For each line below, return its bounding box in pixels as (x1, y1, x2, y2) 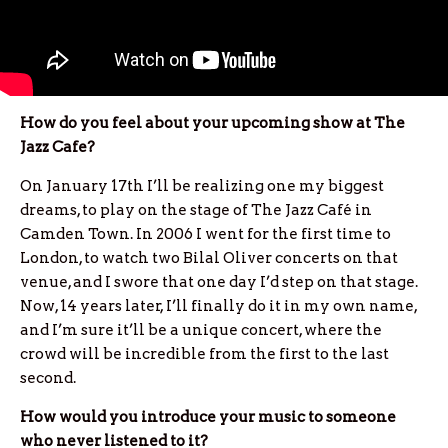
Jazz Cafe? (20, 138, 95, 157)
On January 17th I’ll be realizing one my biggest (20, 177, 384, 196)
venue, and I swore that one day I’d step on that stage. (20, 273, 418, 292)
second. (20, 369, 76, 388)
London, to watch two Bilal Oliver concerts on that (20, 249, 398, 268)
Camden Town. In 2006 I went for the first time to (20, 225, 391, 244)
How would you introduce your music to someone (20, 408, 396, 427)
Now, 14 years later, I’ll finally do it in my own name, (20, 297, 417, 316)
